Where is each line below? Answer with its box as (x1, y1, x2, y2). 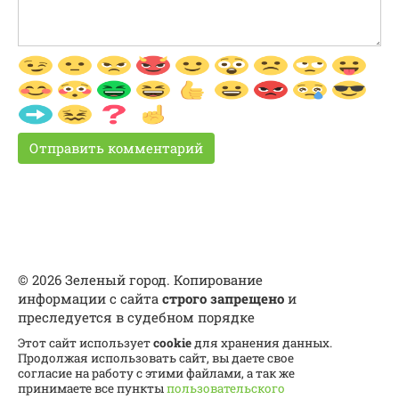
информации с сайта (18, 289, 162, 307)
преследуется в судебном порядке (18, 307, 255, 326)
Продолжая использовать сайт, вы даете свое (18, 349, 294, 366)
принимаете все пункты (18, 379, 167, 396)
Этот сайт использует (18, 334, 153, 351)
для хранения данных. (191, 334, 332, 351)
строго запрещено (162, 289, 284, 307)
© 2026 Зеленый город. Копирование (18, 270, 263, 289)
